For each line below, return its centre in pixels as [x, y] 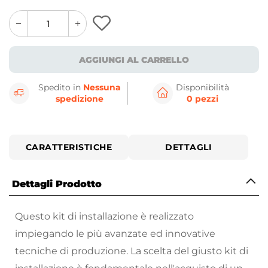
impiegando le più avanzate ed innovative [115, 234]
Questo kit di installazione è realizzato [104, 217]
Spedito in [61, 88]
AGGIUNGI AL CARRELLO [134, 60]
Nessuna [102, 88]
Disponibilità [202, 88]
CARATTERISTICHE [69, 147]
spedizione [80, 99]
